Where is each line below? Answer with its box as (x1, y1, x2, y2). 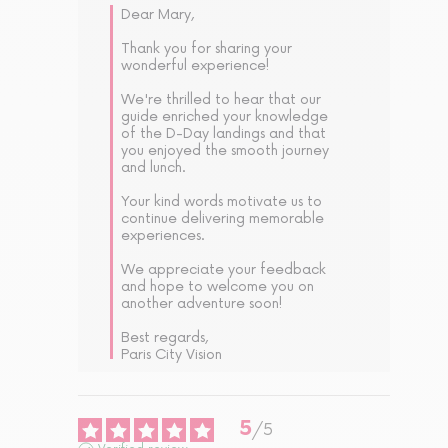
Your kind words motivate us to (121, 193, 322, 211)
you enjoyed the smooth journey (121, 142, 329, 160)
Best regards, (121, 329, 216, 347)
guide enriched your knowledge (121, 108, 328, 126)
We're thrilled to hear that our (121, 91, 321, 109)
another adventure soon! (121, 295, 282, 313)
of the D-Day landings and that (121, 125, 326, 143)
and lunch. (121, 159, 190, 177)
